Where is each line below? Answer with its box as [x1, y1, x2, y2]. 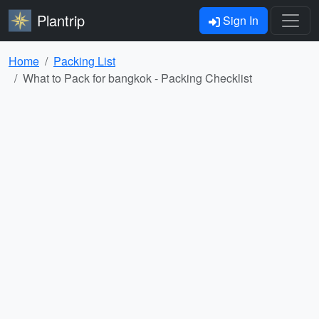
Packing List [53, 53, 115, 69]
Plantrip [37, 10, 85, 31]
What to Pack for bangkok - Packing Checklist [23, 70, 252, 86]
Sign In [220, 12, 258, 28]
